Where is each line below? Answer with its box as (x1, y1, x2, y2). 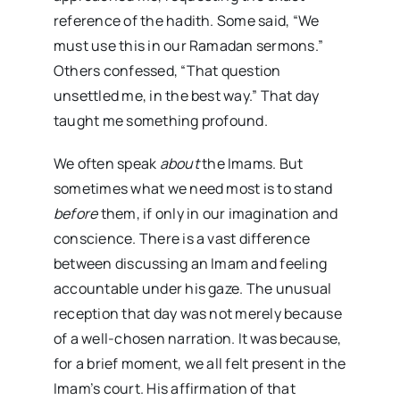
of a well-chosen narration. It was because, (53, 328, 342, 348)
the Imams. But (198, 153, 304, 173)
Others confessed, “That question (53, 60, 281, 80)
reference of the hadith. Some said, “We (53, 10, 320, 30)
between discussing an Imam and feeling (53, 253, 328, 273)
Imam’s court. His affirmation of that (53, 378, 296, 398)
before (53, 203, 98, 223)
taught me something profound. (53, 110, 268, 130)
